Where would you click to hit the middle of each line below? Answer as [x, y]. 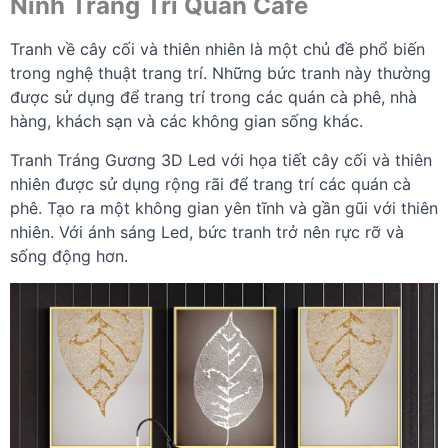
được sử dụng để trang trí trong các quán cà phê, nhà [213, 96]
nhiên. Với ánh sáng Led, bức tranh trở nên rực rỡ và [207, 231]
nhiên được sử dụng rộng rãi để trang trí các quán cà [210, 183]
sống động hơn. [69, 255]
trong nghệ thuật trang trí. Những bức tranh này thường [220, 72]
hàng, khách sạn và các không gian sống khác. [186, 120]
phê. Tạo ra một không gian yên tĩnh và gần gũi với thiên [224, 207]
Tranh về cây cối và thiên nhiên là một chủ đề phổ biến [217, 48]
